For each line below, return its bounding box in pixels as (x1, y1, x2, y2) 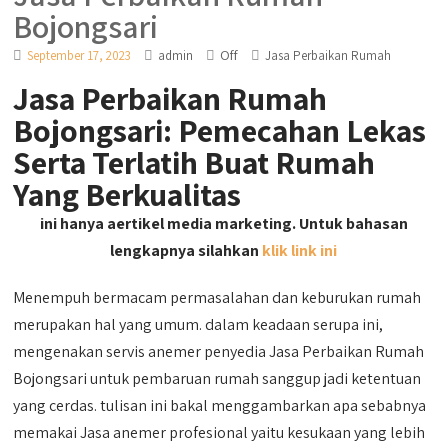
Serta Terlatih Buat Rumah (13, 140, 376, 183)
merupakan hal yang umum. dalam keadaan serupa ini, (13, 313, 384, 335)
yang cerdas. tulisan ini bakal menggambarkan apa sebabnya (13, 394, 427, 416)
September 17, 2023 (27, 46, 132, 64)
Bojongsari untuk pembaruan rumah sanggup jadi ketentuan (13, 367, 422, 389)
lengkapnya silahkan (110, 239, 263, 261)
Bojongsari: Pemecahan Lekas (13, 108, 427, 151)
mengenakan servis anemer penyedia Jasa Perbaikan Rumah (13, 340, 425, 362)
